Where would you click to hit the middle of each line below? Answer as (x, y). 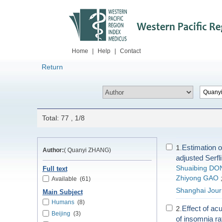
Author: (53, 150)
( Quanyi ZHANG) (87, 150)
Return (52, 67)
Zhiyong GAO (197, 178)
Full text (55, 169)
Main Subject (62, 192)
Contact (130, 51)
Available (64, 179)
